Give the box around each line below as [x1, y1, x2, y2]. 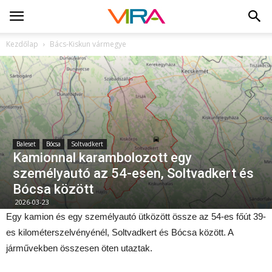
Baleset [16, 140, 36, 149]
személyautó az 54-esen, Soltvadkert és [13, 166, 254, 182]
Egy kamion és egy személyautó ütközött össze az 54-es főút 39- [6, 211, 266, 222]
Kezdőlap [6, 39, 38, 49]
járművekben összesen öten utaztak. [6, 243, 152, 254]
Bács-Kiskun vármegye [50, 39, 126, 49]
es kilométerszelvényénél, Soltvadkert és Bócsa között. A [6, 227, 233, 238]
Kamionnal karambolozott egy [13, 150, 192, 166]
